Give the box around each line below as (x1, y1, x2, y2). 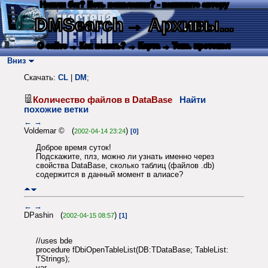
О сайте (38, 41, 67, 50)
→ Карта (128, 41, 160, 50)
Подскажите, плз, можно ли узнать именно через (36, 152, 214, 162)
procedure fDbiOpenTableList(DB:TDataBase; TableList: (36, 245, 229, 255)
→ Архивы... (125, 15, 234, 35)
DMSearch (34, 15, 123, 35)
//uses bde (36, 236, 72, 246)
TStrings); (36, 254, 70, 264)
